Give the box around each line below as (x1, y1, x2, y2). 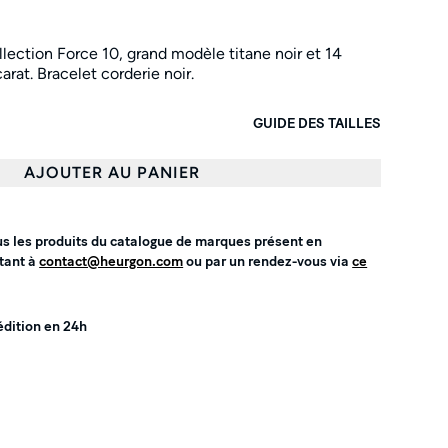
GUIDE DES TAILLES (252, 115, 381, 132)
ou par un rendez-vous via (183, 253, 353, 270)
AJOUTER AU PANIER (24, 163, 200, 182)
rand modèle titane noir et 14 (136, 44, 343, 63)
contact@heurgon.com (39, 253, 184, 270)
